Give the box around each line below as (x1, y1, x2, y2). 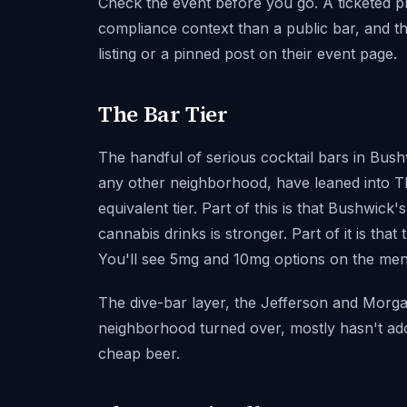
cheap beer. (98, 344, 180, 362)
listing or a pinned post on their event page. (98, 45, 397, 63)
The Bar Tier (98, 99, 228, 129)
